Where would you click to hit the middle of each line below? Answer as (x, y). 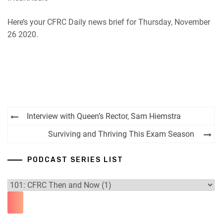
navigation (45, 131)
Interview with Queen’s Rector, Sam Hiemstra (104, 116)
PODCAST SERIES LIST (75, 160)
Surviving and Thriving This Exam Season (121, 134)
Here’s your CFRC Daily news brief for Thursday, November (109, 22)
